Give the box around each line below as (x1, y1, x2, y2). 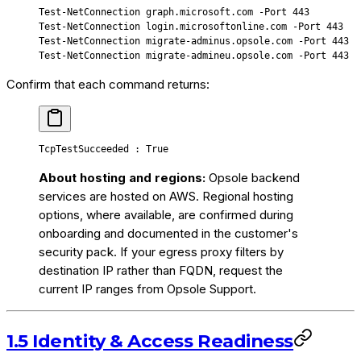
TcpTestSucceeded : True (39, 143, 168, 155)
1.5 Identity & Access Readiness (6, 329, 294, 352)
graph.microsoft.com (140, 6, 253, 18)
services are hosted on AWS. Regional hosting (39, 188, 293, 204)
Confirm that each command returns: (6, 76, 210, 92)
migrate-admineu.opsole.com (140, 49, 293, 61)
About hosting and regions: (39, 169, 205, 185)
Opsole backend (205, 169, 300, 185)
